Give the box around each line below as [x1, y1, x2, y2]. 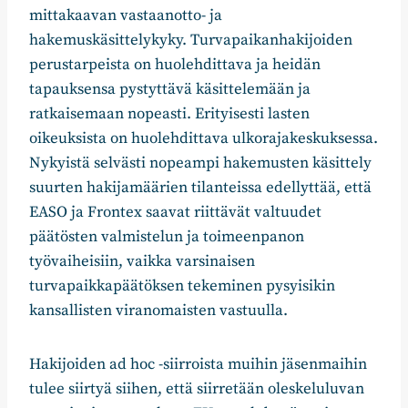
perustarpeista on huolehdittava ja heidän [29, 55, 321, 76]
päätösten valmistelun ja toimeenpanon [29, 227, 304, 248]
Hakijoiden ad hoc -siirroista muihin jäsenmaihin [29, 354, 367, 375]
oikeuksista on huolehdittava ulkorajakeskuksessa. [29, 128, 378, 149]
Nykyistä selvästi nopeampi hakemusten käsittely [29, 153, 372, 174]
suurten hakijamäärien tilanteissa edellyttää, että [29, 178, 372, 199]
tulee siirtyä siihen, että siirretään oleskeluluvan [29, 379, 364, 400]
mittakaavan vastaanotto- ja [29, 5, 222, 26]
